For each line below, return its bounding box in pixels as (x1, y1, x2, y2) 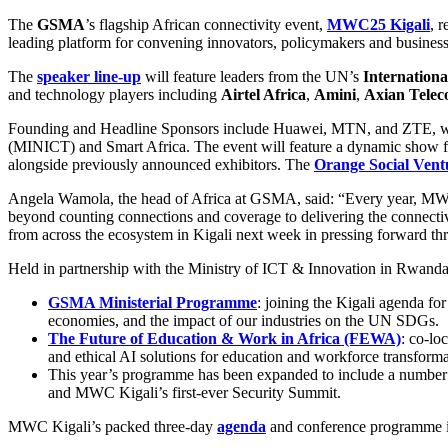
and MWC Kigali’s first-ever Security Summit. (48, 383, 341, 401)
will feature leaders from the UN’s (141, 67, 363, 85)
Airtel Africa (221, 85, 306, 103)
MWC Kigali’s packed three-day (8, 417, 217, 435)
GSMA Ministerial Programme (48, 293, 257, 311)
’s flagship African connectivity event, (85, 15, 327, 33)
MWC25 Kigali (327, 15, 430, 33)
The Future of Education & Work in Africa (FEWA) (48, 329, 401, 347)
